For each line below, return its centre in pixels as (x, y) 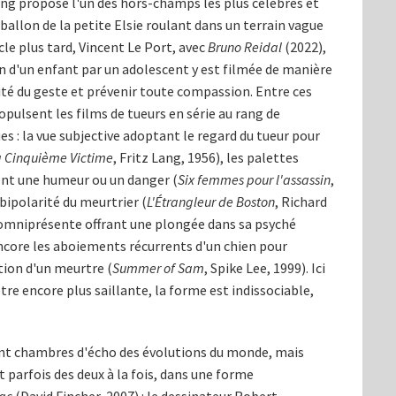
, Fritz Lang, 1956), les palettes (206, 158)
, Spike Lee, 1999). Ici (265, 268)
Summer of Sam (158, 268)
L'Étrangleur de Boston (211, 202)
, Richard (301, 202)
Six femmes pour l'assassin (254, 180)
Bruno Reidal (245, 47)
